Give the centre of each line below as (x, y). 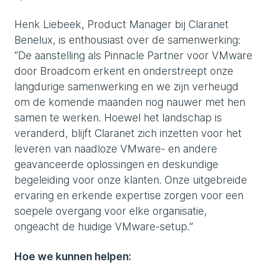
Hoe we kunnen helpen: (73, 256)
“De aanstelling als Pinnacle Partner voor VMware (133, 55)
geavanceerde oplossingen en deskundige (116, 164)
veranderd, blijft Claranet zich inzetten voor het (128, 133)
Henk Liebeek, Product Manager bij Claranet (121, 24)
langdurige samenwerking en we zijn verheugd (127, 86)
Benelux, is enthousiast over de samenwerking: (127, 40)
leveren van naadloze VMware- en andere (116, 149)
